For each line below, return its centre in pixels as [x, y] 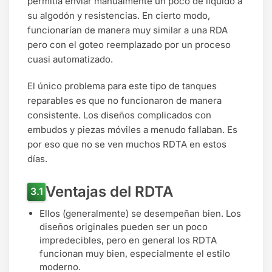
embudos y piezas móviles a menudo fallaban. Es [132, 129]
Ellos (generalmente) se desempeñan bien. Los [140, 213]
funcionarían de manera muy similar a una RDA [127, 30]
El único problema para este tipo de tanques [122, 86]
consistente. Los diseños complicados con [119, 115]
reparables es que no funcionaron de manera [124, 100]
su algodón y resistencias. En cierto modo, [119, 16]
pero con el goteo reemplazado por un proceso [129, 45]
